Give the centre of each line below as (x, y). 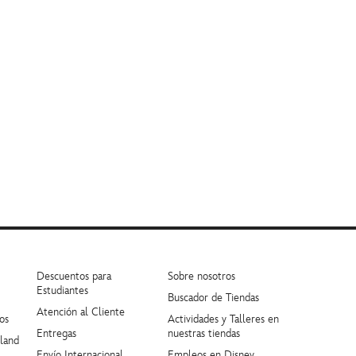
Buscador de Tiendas (213, 298)
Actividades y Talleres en (223, 319)
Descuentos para (74, 276)
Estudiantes (62, 290)
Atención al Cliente (81, 312)
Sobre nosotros (201, 276)
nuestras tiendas (204, 333)
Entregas (56, 333)
